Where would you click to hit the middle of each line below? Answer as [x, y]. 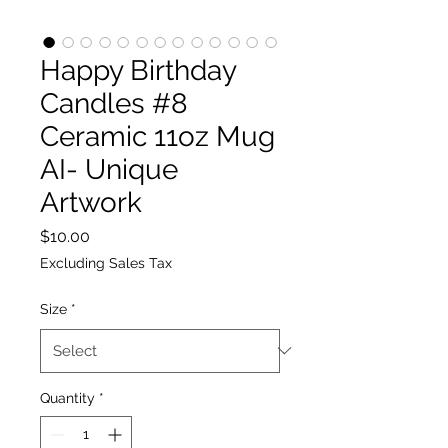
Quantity [67, 397]
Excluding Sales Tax [106, 262]
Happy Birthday [138, 70]
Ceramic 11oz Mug [157, 136]
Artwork [91, 202]
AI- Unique [109, 169]
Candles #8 [114, 103]
